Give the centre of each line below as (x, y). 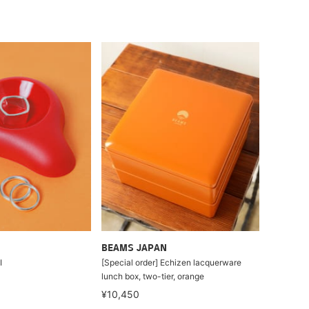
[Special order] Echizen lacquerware (172, 262)
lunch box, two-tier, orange (153, 276)
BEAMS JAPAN (134, 249)
